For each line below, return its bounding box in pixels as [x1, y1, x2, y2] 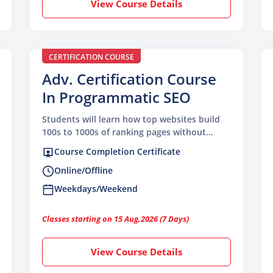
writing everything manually [42, 139, 160, 151]
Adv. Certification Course [42, 69, 216, 90]
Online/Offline [54, 164, 113, 176]
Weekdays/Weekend [54, 182, 138, 194]
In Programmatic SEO [42, 87, 191, 108]
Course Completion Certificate [54, 146, 180, 158]
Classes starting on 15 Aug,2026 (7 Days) [42, 213, 189, 224]
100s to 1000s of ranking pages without [42, 126, 206, 138]
